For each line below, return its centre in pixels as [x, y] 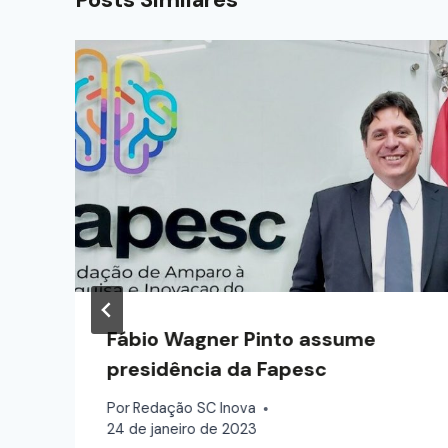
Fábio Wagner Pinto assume [241, 338]
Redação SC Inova [195, 408]
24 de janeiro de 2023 [182, 429]
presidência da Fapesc [217, 368]
